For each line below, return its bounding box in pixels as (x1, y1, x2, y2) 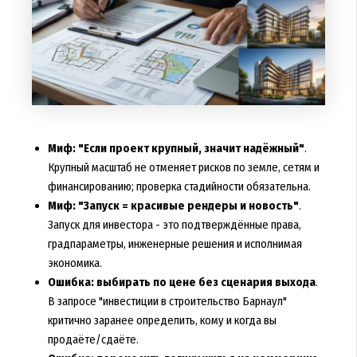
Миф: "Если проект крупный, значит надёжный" (47, 141, 304, 156)
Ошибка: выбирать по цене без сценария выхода (47, 275, 316, 290)
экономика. (47, 256, 102, 271)
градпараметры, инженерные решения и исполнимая (47, 237, 302, 252)
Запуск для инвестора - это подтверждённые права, (47, 218, 301, 233)
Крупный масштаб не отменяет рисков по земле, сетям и (47, 160, 320, 175)
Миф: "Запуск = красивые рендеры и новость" (47, 198, 299, 214)
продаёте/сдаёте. (47, 332, 139, 347)
